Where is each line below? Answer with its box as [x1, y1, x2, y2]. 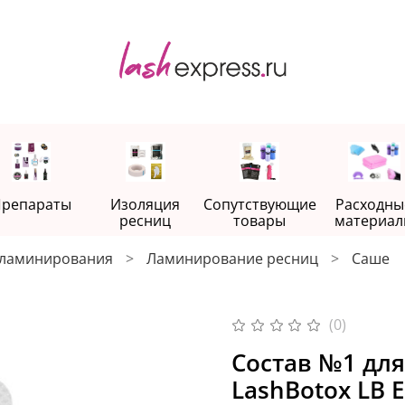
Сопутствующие [202, 193, 316, 214]
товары [233, 210, 287, 231]
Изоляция [110, 193, 181, 214]
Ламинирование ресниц [146, 248, 318, 268]
